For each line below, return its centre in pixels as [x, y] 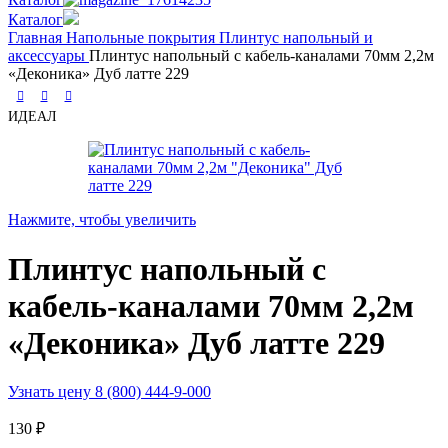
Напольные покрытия [142, 38]
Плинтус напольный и [296, 38]
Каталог [35, 20]
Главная [37, 38]
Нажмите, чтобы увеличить [102, 220]
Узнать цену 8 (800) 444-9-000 [109, 392]
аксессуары [48, 56]
